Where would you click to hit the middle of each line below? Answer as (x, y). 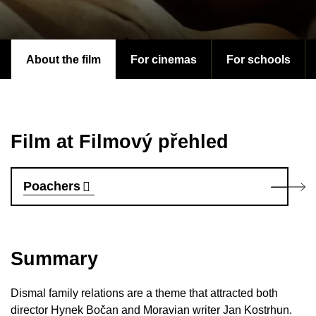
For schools (258, 60)
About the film (63, 60)
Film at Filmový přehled (120, 142)
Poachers (52, 187)
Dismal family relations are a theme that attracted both (144, 293)
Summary (54, 259)
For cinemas (163, 60)
